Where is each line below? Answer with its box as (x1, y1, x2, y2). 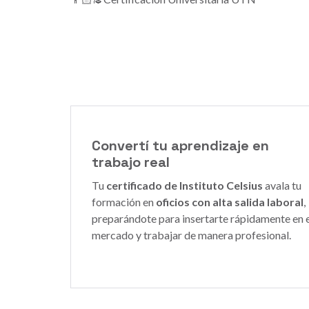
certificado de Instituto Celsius (106, 178, 263, 192)
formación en (92, 195, 156, 208)
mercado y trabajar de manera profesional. (92, 228, 291, 241)
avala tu (263, 178, 301, 192)
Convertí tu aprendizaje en (92, 136, 269, 154)
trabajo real (92, 152, 170, 171)
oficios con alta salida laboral (156, 195, 303, 208)
